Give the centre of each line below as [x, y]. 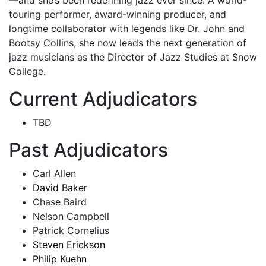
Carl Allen [54, 173]
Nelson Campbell [71, 216]
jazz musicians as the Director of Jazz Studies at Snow [133, 57]
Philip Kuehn [60, 259]
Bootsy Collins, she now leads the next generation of [128, 43]
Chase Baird [60, 202]
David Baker [60, 188]
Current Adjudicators [103, 99]
